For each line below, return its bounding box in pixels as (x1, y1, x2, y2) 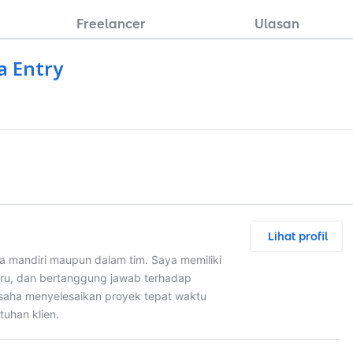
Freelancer (76, 14, 146, 33)
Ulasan (254, 14, 299, 33)
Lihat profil (268, 228, 328, 245)
